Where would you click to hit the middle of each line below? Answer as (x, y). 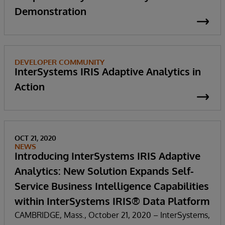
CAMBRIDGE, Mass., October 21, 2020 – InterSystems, (112, 215)
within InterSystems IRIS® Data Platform (112, 201)
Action (30, 86)
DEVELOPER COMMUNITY (60, 62)
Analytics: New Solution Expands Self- (104, 171)
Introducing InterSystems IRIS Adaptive (107, 155)
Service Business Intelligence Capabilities (112, 186)
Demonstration (50, 11)
